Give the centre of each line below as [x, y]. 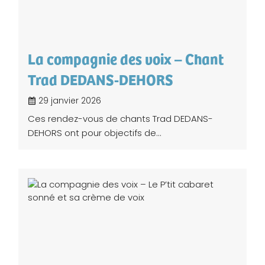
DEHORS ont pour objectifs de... [95, 133]
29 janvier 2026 [69, 101]
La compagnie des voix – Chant [126, 59]
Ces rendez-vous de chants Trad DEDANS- [120, 119]
